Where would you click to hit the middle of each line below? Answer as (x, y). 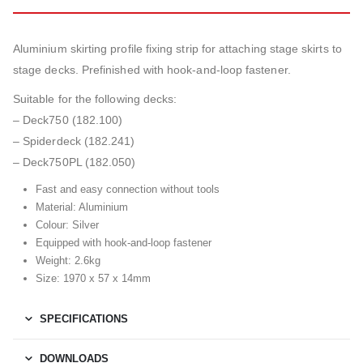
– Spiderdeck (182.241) (74, 141)
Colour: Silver (67, 225)
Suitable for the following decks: (95, 99)
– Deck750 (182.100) (68, 120)
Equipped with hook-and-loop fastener (123, 243)
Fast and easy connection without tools (127, 190)
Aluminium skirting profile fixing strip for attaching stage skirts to (177, 49)
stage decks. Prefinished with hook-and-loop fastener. (152, 70)
